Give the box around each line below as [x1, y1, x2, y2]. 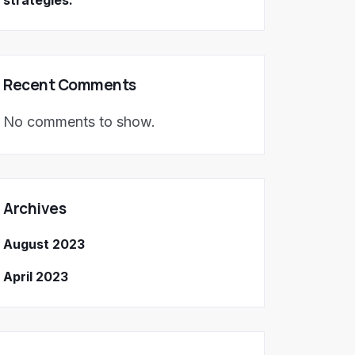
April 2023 [3, 269, 68, 285]
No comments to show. [3, 113, 155, 131]
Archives [3, 198, 66, 219]
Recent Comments [3, 74, 136, 96]
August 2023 [3, 236, 85, 253]
